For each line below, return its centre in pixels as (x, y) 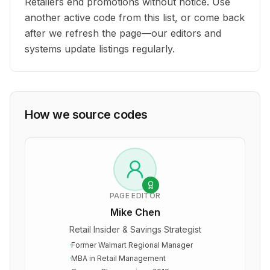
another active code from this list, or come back (135, 17)
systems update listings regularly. (100, 49)
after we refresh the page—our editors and (123, 33)
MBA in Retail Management (118, 258)
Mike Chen (135, 212)
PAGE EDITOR (135, 196)
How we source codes (86, 115)
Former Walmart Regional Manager (132, 245)
